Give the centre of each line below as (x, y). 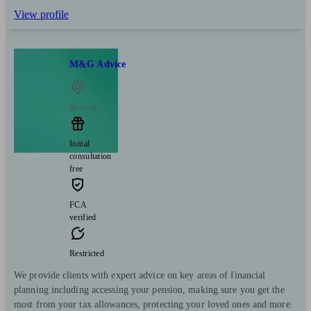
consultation (91, 157)
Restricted (87, 254)
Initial (80, 144)
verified (83, 218)
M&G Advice (98, 64)
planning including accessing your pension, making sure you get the (149, 290)
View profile (41, 14)
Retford (83, 108)
